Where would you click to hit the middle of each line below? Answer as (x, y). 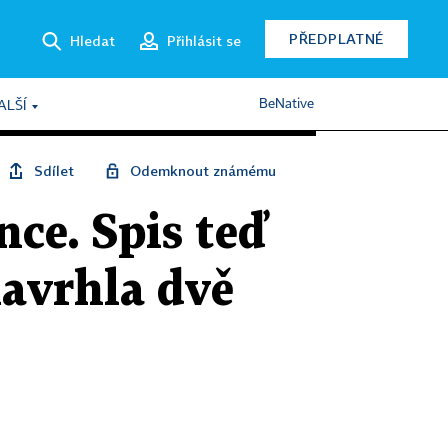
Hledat (92, 40)
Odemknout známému (203, 170)
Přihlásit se (204, 40)
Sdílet (54, 170)
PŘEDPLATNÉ (336, 38)
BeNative (286, 104)
